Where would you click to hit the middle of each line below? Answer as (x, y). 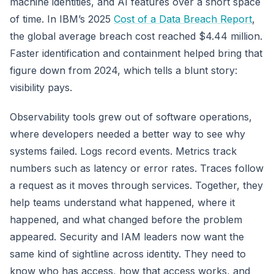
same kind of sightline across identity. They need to (128, 254)
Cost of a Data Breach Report (183, 19)
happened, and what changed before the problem (126, 219)
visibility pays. (41, 87)
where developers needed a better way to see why (128, 134)
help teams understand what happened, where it (122, 202)
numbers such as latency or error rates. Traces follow (137, 168)
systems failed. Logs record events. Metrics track (123, 151)
